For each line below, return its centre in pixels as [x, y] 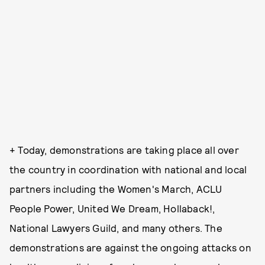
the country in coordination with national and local [128, 169]
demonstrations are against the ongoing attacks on [130, 248]
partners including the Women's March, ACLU [116, 189]
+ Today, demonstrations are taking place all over [124, 150]
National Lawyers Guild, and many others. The [116, 228]
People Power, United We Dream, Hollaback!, [112, 209]
